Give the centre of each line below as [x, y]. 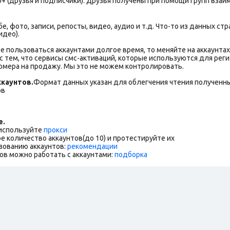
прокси [55, 130]
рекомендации [92, 146]
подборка [131, 154]
